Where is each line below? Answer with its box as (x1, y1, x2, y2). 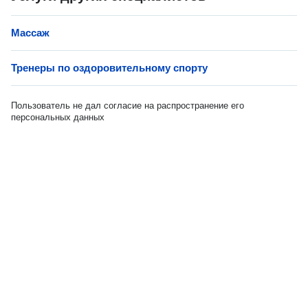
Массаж (11, 27, 49, 38)
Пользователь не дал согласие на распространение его (11, 100, 244, 111)
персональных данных (11, 112, 104, 122)
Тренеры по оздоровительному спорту (11, 62, 208, 74)
